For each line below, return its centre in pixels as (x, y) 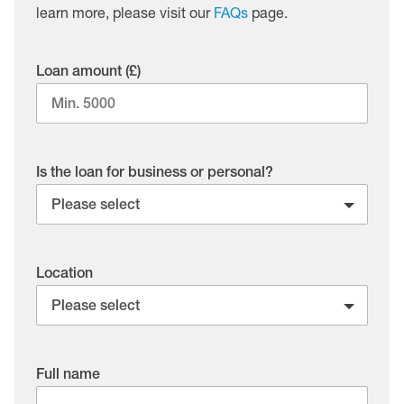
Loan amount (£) (88, 71)
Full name (68, 374)
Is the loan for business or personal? (155, 172)
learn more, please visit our (125, 13)
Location (64, 273)
